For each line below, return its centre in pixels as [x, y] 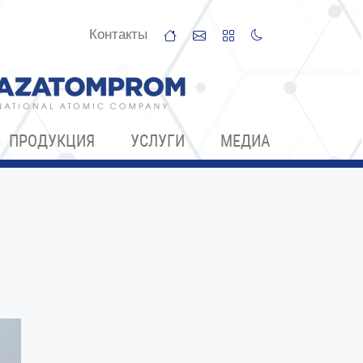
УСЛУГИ [158, 141]
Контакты [118, 34]
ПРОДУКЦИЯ [52, 141]
